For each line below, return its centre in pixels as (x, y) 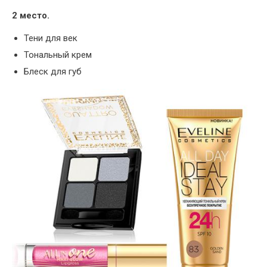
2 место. (31, 16)
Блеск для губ (53, 72)
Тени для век (51, 38)
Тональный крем (58, 55)
